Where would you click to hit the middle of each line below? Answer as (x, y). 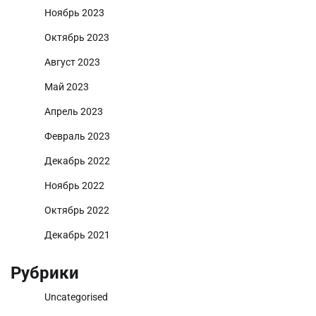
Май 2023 (67, 87)
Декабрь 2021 (77, 235)
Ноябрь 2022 (74, 186)
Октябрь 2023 (77, 38)
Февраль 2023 (77, 136)
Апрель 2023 (74, 112)
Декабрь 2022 (77, 161)
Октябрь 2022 (77, 211)
